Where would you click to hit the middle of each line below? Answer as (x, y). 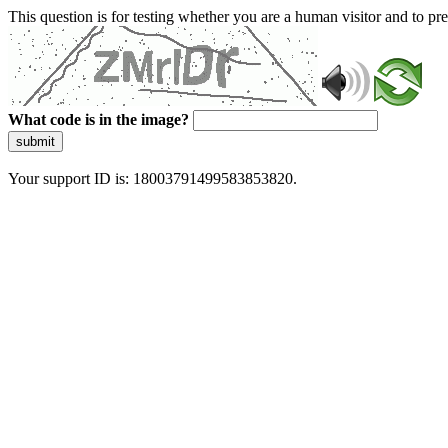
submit (35, 141)
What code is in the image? (98, 119)
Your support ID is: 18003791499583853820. (152, 178)
